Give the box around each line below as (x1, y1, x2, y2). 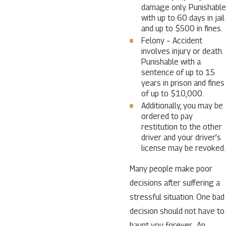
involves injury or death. (141, 46, 223, 56)
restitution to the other (141, 122, 222, 132)
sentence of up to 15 (141, 68, 215, 78)
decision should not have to (129, 206, 224, 216)
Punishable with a (141, 57, 201, 67)
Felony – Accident (141, 36, 202, 46)
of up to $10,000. (141, 89, 204, 99)
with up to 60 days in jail (141, 13, 224, 23)
